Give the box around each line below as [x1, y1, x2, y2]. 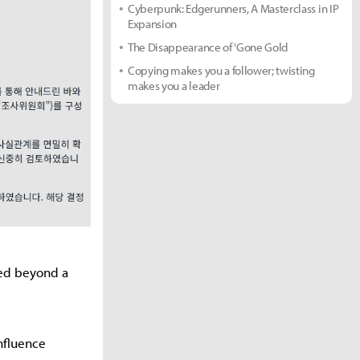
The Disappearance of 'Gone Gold [128, 39, 288, 55]
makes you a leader [128, 78, 220, 93]
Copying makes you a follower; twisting [128, 63, 315, 78]
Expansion [128, 16, 178, 31]
